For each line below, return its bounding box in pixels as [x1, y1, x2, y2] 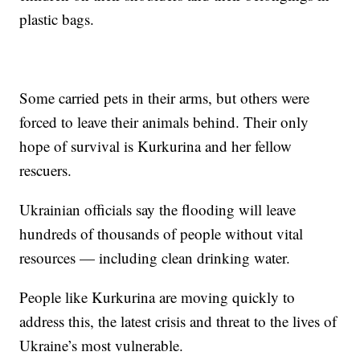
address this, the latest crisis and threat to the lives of [19, 310, 337, 331]
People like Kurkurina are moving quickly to [19, 286, 296, 307]
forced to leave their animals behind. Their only [19, 111, 309, 132]
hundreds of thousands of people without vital [19, 223, 304, 243]
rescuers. [19, 159, 77, 180]
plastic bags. [19, 8, 100, 29]
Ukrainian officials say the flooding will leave [19, 198, 297, 219]
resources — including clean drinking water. [19, 247, 291, 268]
